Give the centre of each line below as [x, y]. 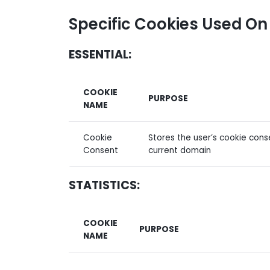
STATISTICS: [104, 185]
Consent [101, 150]
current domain [179, 150]
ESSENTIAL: [100, 55]
